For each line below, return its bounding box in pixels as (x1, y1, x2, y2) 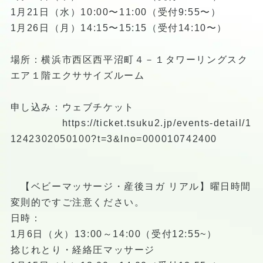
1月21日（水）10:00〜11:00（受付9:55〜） (10, 6, 221, 17)
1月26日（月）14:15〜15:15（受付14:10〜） (10, 22, 227, 33)
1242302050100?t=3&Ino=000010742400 (10, 133, 217, 144)
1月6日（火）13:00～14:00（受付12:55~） (10, 228, 217, 239)
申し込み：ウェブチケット (10, 102, 134, 112)
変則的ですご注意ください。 (10, 197, 155, 207)
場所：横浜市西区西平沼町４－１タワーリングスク (10, 54, 248, 65)
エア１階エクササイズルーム (10, 70, 145, 80)
